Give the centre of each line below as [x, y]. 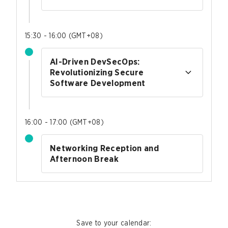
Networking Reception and [105, 148]
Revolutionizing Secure [97, 72]
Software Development [98, 83]
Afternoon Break [84, 159]
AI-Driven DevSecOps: [95, 62]
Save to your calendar [113, 223]
